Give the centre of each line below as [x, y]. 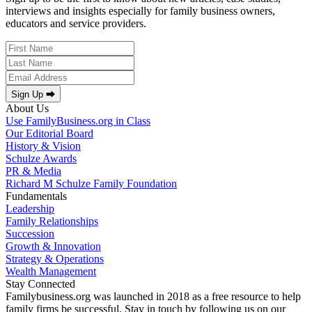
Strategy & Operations [55, 259]
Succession [30, 234]
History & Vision [43, 146]
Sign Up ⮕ [33, 95]
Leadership [30, 209]
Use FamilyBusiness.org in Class [78, 121]
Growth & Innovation [53, 247]
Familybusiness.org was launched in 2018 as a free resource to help [153, 297]
